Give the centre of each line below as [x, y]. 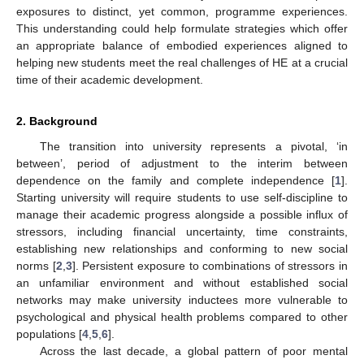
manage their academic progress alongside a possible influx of [182, 214]
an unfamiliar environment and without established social [182, 282]
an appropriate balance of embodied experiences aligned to [182, 45]
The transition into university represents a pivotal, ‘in [193, 146]
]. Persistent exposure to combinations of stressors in [210, 265]
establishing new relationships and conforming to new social [182, 248]
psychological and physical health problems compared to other [182, 316]
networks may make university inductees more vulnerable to [182, 299]
